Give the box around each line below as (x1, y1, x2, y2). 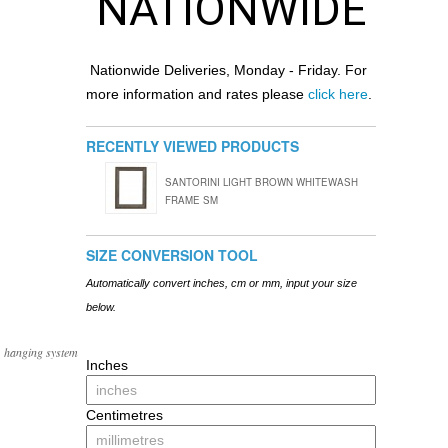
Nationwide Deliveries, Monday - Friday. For (86, 62, 367, 79)
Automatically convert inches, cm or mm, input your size (86, 276, 357, 289)
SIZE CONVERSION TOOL (86, 244, 258, 265)
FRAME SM (165, 193, 218, 208)
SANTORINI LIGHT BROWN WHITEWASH (165, 175, 358, 190)
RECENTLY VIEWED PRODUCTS (86, 136, 299, 157)
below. (86, 300, 116, 313)
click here (308, 86, 368, 103)
